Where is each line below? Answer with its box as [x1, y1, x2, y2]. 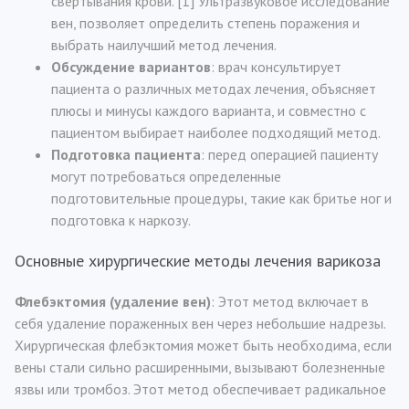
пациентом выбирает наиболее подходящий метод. [51, 123, 381, 142]
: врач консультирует [211, 58, 341, 76]
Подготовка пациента [51, 145, 201, 163]
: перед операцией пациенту [201, 145, 378, 163]
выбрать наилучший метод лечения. [51, 36, 277, 54]
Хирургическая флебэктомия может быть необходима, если [15, 336, 392, 354]
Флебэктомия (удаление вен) [15, 292, 211, 310]
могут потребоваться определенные [51, 167, 281, 185]
